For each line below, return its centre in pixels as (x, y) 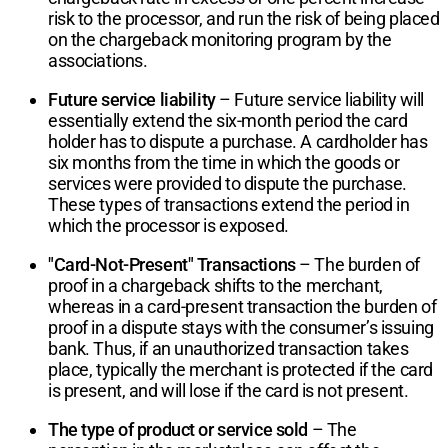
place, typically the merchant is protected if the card (240, 369)
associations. (98, 60)
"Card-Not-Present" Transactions (172, 264)
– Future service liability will (319, 99)
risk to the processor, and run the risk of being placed (244, 18)
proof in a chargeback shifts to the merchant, (215, 285)
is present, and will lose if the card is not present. (228, 390)
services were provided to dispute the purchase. (227, 183)
